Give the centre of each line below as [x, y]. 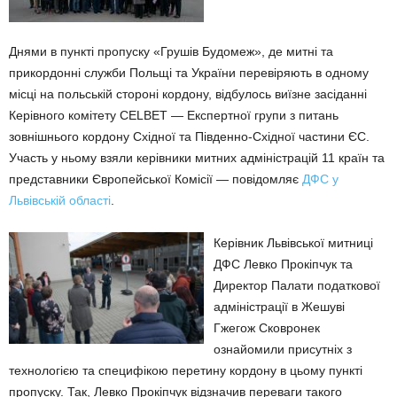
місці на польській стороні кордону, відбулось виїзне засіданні [188, 94]
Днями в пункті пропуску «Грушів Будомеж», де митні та [171, 51]
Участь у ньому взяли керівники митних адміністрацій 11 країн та [197, 158]
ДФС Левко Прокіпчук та [283, 264]
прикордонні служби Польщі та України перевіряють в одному [189, 73]
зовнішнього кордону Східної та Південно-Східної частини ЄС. [189, 136]
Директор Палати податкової [297, 285]
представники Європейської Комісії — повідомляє [156, 179]
